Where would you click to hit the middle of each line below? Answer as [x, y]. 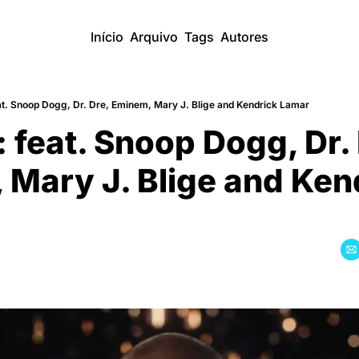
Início [107, 37]
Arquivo [154, 37]
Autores [244, 37]
